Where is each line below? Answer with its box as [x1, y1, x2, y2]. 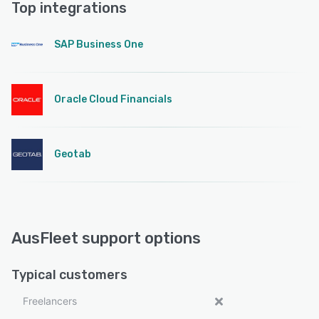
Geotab [54, 147, 91, 160]
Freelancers [23, 294, 77, 307]
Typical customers [11, 266, 127, 283]
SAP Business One [54, 38, 143, 51]
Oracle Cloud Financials [54, 93, 172, 105]
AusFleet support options [11, 228, 201, 248]
